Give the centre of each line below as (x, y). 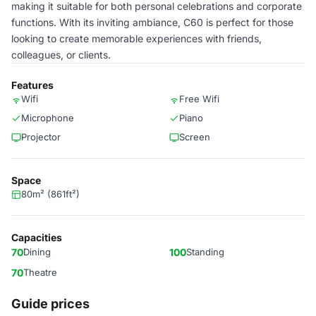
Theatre (40, 272)
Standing (205, 252)
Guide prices (50, 304)
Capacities (37, 237)
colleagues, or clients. (61, 55)
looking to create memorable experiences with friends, (136, 38)
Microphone (48, 118)
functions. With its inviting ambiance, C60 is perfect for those (152, 22)
